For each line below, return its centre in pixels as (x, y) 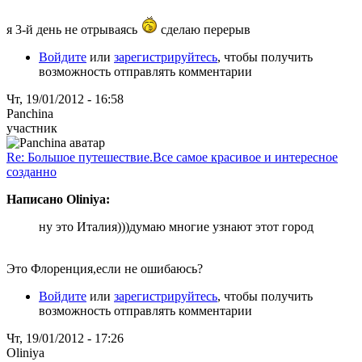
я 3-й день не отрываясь (72, 29)
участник (32, 128)
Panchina (30, 113)
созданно (32, 171)
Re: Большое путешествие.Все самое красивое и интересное (172, 157)
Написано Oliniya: (58, 199)
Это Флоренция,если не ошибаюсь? (105, 268)
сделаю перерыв (204, 29)
